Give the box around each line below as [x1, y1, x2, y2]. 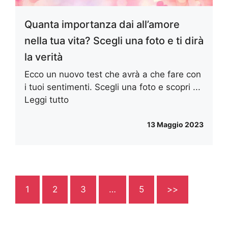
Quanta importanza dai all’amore [24, 18, 180, 31]
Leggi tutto [24, 94, 69, 105]
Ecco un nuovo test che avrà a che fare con [24, 69, 201, 79]
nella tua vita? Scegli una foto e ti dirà [24, 34, 204, 47]
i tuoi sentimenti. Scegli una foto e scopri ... [24, 81, 201, 92]
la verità [24, 50, 63, 63]
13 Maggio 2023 [147, 120, 204, 129]
